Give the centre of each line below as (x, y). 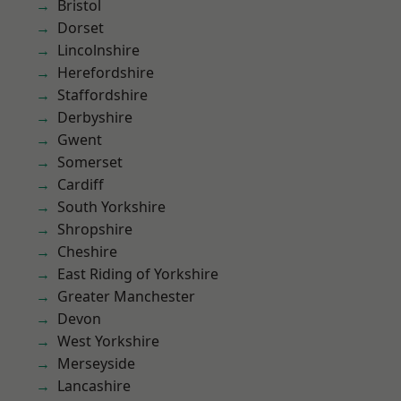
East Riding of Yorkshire (138, 274)
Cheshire (87, 252)
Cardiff (81, 184)
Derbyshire (95, 117)
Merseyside (96, 363)
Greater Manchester (126, 296)
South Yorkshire (111, 207)
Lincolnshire (98, 50)
